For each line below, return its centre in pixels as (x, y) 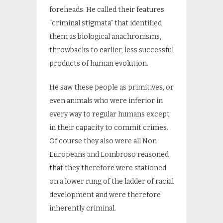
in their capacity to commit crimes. (109, 127)
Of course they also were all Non (103, 141)
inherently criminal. (83, 208)
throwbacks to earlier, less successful (111, 50)
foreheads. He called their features (107, 9)
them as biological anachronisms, (105, 36)
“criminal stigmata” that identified (106, 23)
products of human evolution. (99, 63)
